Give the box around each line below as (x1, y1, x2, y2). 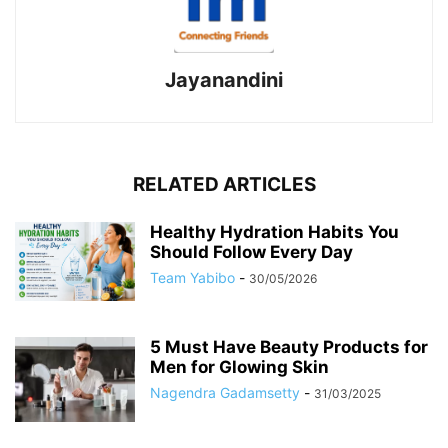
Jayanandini (165, 67, 283, 92)
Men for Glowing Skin (150, 356, 329, 377)
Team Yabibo (150, 268, 235, 286)
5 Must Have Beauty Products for (150, 336, 428, 357)
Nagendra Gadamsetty (150, 383, 300, 401)
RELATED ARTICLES (132, 172, 316, 196)
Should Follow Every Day (150, 241, 353, 262)
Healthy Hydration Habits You (150, 221, 399, 242)
